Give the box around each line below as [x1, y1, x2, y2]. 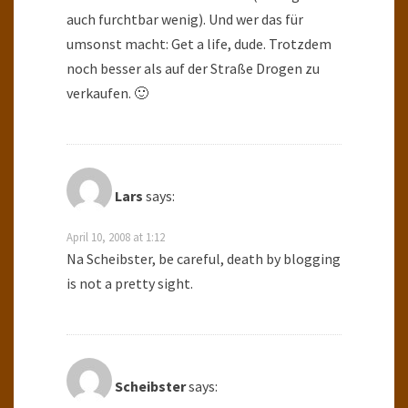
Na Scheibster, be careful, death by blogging [66, 250, 341, 269]
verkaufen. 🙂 [66, 84, 148, 103]
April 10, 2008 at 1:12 [66, 229, 165, 245]
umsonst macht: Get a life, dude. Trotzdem [66, 35, 331, 54]
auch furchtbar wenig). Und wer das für [66, 10, 303, 29]
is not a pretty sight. [66, 274, 193, 293]
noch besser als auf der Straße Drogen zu [66, 59, 320, 78]
